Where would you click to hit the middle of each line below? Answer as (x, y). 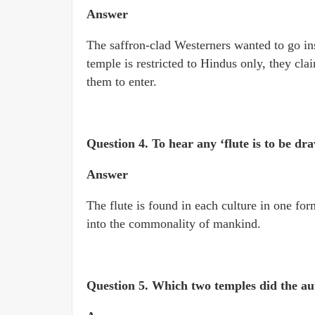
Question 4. (119, 143)
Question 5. (119, 285)
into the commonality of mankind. (174, 224)
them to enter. (122, 82)
